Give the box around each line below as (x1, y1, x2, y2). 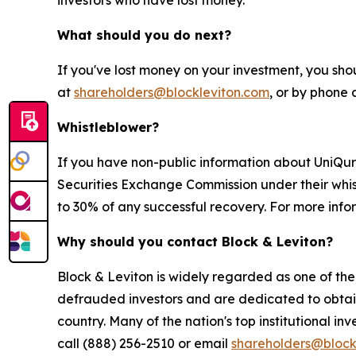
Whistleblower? (57, 119, 159, 135)
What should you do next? (57, 27, 231, 43)
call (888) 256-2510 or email (57, 335, 231, 351)
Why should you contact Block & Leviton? (57, 234, 333, 250)
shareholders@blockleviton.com (74, 84, 269, 100)
